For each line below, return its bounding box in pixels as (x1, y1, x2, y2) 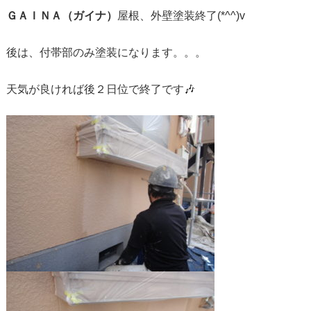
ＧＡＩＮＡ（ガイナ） (6, 10, 117, 22)
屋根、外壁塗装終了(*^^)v (117, 10, 245, 22)
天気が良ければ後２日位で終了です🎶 (6, 83, 195, 95)
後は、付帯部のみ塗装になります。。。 (6, 47, 206, 59)
